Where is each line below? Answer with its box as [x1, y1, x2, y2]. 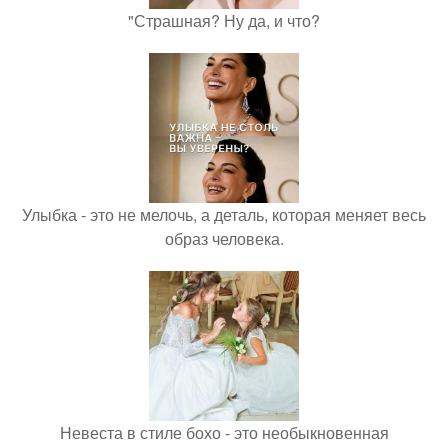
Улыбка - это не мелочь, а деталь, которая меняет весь [22, 203, 426, 226]
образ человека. [164, 227, 284, 250]
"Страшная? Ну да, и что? [128, 9, 320, 32]
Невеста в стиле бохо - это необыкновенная [59, 421, 389, 444]
